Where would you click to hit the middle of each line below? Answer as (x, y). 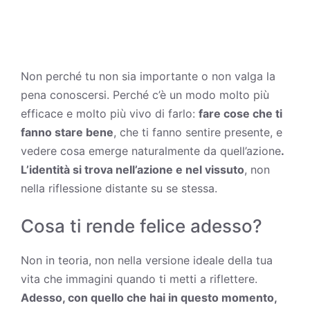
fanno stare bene (67, 132)
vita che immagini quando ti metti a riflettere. (139, 279)
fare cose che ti (240, 113)
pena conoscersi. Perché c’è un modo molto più (145, 94)
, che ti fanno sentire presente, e (198, 132)
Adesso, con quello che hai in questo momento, (149, 297)
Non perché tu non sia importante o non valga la (148, 76)
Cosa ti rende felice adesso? (142, 226)
